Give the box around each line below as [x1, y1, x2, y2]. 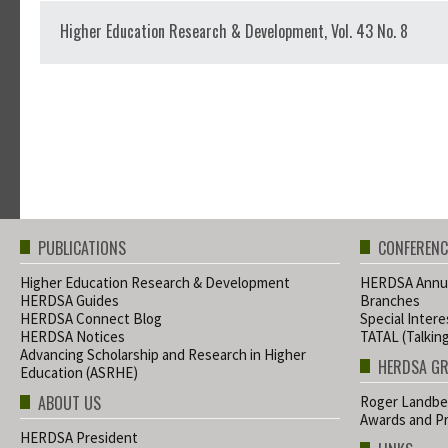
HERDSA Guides [20, 291, 119, 311]
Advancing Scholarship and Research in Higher [20, 345, 306, 365]
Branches [360, 291, 420, 311]
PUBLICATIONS [38, 236, 126, 261]
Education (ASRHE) [20, 363, 138, 383]
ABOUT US [38, 391, 101, 416]
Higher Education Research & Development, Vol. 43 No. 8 [60, 19, 408, 44]
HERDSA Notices [20, 327, 125, 347]
